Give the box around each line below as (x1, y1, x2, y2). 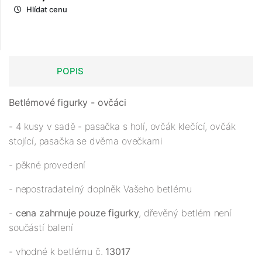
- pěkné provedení (9, 159, 86, 171)
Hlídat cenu (26, 5, 67, 15)
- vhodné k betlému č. (9, 246, 106, 258)
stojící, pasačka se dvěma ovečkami (9, 135, 163, 147)
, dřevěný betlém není (139, 207, 232, 219)
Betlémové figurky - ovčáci (9, 96, 126, 109)
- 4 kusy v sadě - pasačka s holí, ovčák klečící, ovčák (9, 120, 236, 133)
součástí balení (9, 222, 73, 234)
